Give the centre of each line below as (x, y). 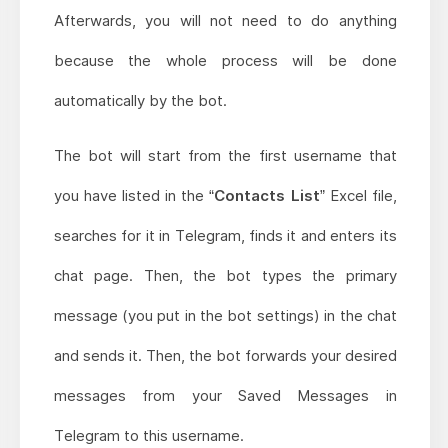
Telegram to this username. (148, 436)
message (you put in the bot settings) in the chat (225, 316)
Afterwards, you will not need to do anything (225, 21)
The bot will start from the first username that (225, 156)
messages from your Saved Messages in (225, 396)
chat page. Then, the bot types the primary (225, 276)
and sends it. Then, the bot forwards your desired (225, 356)
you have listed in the (131, 196)
